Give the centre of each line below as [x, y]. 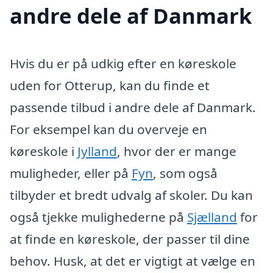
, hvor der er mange [177, 151]
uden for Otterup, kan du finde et [110, 85]
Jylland [97, 151]
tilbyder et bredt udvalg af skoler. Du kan [131, 195]
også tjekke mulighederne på [98, 217]
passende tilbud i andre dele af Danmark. [133, 107]
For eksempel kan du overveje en [108, 129]
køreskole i [44, 151]
